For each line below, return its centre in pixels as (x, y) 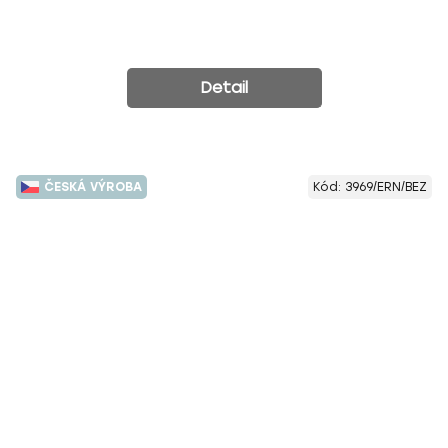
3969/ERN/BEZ (386, 186)
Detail (223, 87)
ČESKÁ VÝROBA (93, 186)
